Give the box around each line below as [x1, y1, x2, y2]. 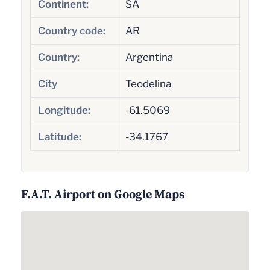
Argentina [125, 51, 173, 63]
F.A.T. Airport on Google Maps [21, 186, 184, 203]
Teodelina [125, 77, 171, 90]
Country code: [37, 24, 105, 37]
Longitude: [37, 104, 90, 116]
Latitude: [37, 130, 81, 143]
